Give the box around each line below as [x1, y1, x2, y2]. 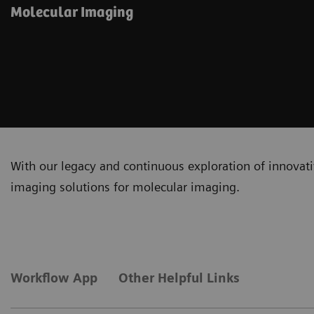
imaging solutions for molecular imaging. [11, 179, 240, 194]
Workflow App [11, 270, 97, 285]
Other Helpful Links [118, 270, 240, 285]
